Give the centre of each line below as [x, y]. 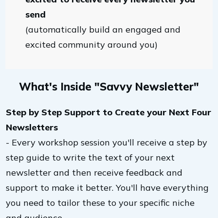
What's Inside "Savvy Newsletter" [109, 87]
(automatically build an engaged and [103, 29]
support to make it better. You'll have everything [107, 188]
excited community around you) [91, 45]
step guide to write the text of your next [90, 157]
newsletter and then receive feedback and [94, 173]
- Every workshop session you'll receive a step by [107, 142]
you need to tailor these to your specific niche [100, 203]
